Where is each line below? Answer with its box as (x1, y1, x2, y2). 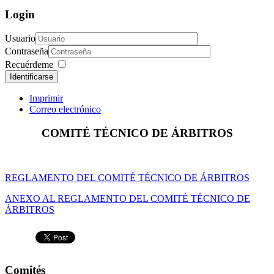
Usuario (5, 33, 35, 44)
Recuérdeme (5, 59, 53, 70)
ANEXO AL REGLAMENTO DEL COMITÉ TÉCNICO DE (5, 193, 250, 204)
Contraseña (5, 46, 48, 57)
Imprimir (29, 93, 63, 104)
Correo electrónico (29, 104, 101, 115)
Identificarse (10, 72, 53, 82)
